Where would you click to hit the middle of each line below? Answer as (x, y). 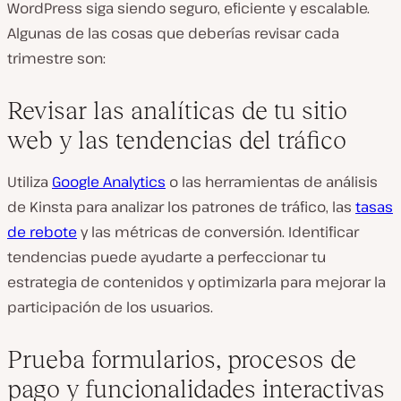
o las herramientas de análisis (272, 182)
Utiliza (30, 182)
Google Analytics (109, 182)
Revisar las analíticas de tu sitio (177, 111)
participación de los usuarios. (110, 307)
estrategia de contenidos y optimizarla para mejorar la (196, 282)
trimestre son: (56, 58)
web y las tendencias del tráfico (177, 140)
